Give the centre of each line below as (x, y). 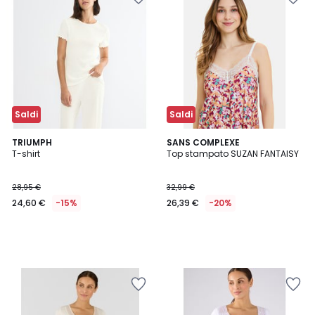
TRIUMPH (32, 142)
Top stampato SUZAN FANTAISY (233, 154)
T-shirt (26, 154)
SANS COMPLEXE (203, 142)
